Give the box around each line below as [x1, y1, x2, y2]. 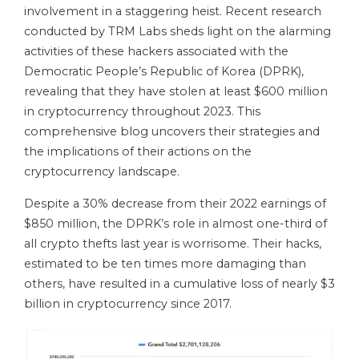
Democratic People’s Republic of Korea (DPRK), [24, 64, 304, 79]
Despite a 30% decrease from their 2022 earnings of [24, 196, 326, 212]
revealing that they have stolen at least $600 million [24, 84, 328, 99]
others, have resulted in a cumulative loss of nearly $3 [24, 276, 335, 292]
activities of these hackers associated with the [24, 44, 288, 59]
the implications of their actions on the [24, 144, 252, 159]
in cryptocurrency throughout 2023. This [24, 104, 260, 119]
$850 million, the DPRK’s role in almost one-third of [24, 216, 327, 232]
